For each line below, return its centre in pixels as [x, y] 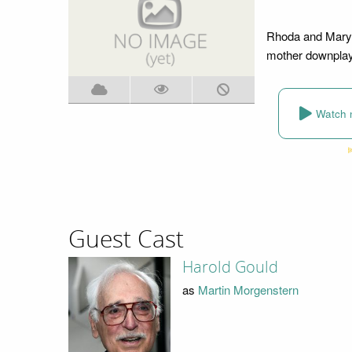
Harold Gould [230, 268]
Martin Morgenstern [248, 289]
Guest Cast [126, 239]
